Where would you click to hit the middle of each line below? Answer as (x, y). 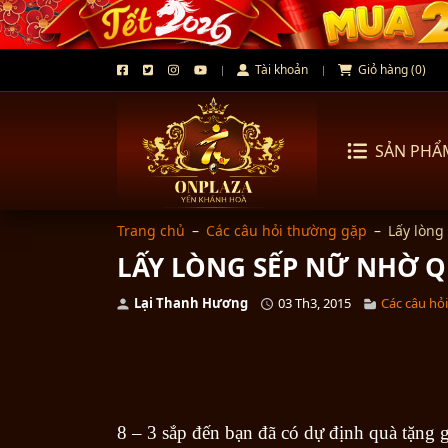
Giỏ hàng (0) (390, 69)
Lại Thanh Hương (191, 303)
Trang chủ (151, 230)
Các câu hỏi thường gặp (286, 230)
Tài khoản (280, 69)
